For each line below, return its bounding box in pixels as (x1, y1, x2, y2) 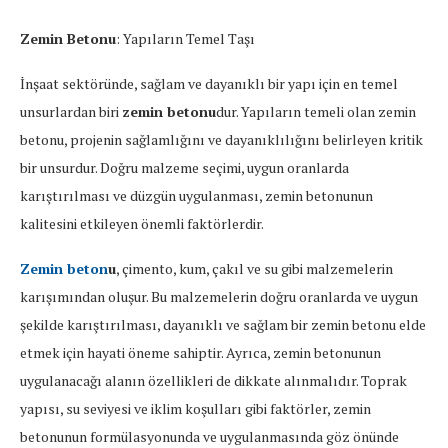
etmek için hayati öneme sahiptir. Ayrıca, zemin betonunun (20, 343, 381, 363)
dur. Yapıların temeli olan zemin (216, 102, 416, 122)
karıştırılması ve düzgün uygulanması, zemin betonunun (20, 186, 373, 206)
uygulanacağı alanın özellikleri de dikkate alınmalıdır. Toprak (20, 371, 407, 391)
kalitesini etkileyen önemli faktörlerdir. (20, 214, 264, 234)
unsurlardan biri (20, 102, 122, 122)
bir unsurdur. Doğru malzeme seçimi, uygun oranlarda (20, 158, 349, 178)
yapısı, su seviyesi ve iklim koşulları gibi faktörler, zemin (20, 399, 371, 419)
